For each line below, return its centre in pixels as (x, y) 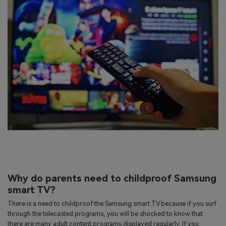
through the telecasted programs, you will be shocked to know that (105, 214)
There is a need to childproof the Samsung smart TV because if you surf (112, 204)
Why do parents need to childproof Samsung (112, 178)
